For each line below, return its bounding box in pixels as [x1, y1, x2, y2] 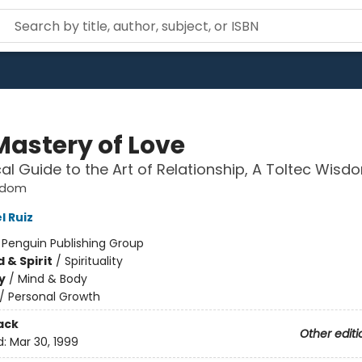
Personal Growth [7, 288, 100, 305]
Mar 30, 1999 [9, 334, 78, 351]
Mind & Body [17, 271, 87, 287]
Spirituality [64, 253, 123, 269]
